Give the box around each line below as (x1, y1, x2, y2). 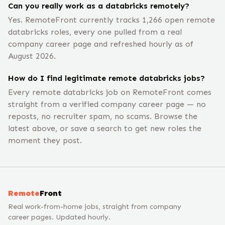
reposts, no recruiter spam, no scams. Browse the (8, 111, 197, 121)
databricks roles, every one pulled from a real (8, 27, 182, 37)
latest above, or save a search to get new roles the (8, 124, 201, 133)
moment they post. (8, 136, 82, 145)
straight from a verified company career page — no (8, 99, 206, 109)
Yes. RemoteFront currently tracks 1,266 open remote (8, 15, 215, 25)
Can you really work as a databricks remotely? (8, 1, 189, 11)
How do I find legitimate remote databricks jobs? (8, 73, 205, 83)
